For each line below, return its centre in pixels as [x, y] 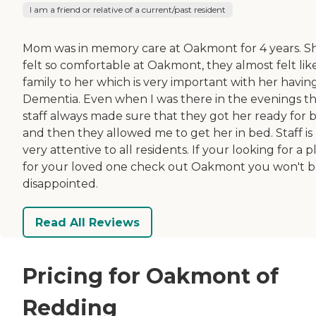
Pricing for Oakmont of [151, 276]
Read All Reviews [87, 222]
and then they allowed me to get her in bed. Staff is [168, 133]
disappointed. [60, 184]
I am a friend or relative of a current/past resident [128, 10]
